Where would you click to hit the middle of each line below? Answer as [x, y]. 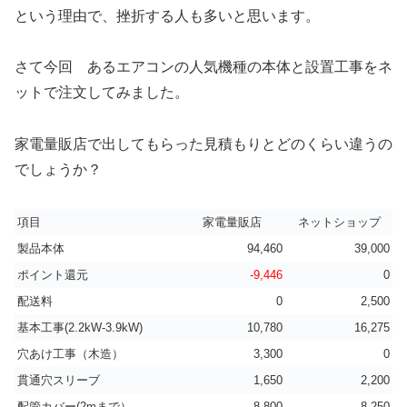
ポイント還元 [53, 275]
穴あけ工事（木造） [70, 354]
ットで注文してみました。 [102, 93]
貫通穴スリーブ [59, 381]
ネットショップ [339, 223]
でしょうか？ [58, 170]
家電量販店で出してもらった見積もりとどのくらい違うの [203, 144]
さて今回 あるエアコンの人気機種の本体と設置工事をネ [203, 67]
